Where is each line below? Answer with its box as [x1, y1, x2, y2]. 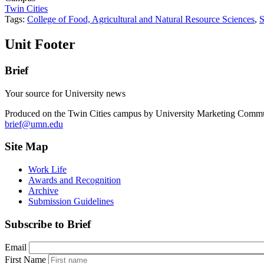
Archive [28, 186, 58, 196]
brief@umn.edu [5, 118, 63, 129]
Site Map [5, 140, 48, 153]
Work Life [28, 164, 67, 175]
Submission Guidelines [28, 196, 114, 207]
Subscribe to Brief [5, 217, 91, 230]
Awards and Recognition [28, 175, 121, 186]
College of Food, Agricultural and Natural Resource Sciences [27, 14, 255, 25]
